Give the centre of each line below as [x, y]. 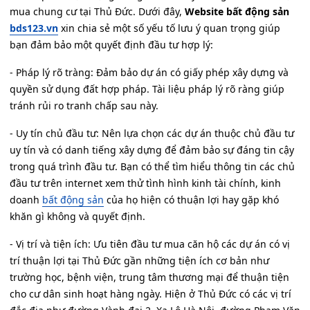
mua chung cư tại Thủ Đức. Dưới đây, [97, 11]
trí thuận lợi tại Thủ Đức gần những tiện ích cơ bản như [139, 260]
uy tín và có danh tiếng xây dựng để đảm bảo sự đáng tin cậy [152, 149]
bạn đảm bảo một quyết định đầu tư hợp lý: [111, 44]
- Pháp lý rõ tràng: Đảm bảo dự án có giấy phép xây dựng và [149, 72]
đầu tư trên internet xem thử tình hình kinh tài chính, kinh [145, 183]
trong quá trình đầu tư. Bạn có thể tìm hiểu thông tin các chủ [152, 166]
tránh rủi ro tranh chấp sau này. [84, 105]
